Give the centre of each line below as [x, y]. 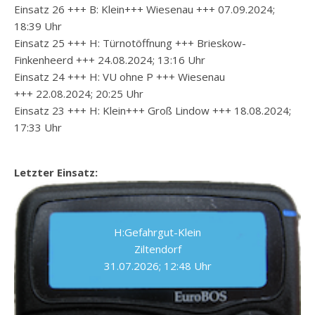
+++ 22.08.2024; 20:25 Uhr [79, 94]
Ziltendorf [157, 249]
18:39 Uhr [38, 26]
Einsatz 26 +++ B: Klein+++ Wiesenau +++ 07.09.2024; [144, 9]
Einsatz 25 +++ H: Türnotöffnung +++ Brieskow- [130, 43]
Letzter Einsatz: [56, 172]
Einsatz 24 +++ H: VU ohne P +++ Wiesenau [120, 77]
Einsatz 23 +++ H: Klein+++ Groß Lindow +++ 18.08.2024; [153, 110]
